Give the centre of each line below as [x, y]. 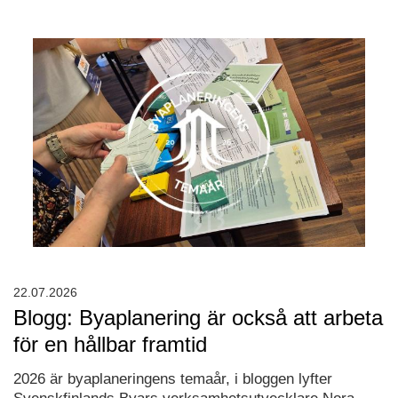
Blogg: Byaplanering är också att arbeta [198, 318]
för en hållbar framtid [110, 345]
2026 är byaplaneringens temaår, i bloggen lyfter [173, 379]
